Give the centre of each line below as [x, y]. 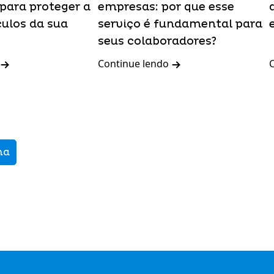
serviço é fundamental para [180, 24]
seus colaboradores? [157, 41]
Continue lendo [135, 64]
